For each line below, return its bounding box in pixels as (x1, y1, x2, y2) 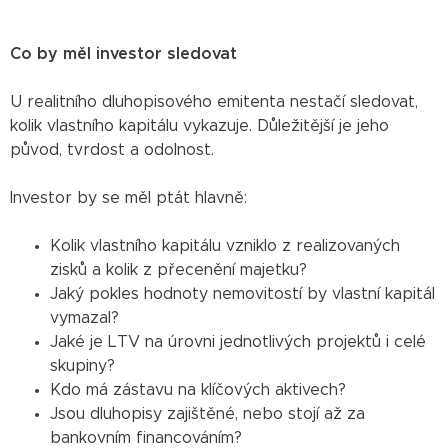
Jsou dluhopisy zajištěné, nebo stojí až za (50, 405, 365, 422)
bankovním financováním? (50, 429, 242, 446)
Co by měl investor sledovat (10, 45, 237, 62)
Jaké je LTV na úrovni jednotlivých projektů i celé (50, 333, 426, 350)
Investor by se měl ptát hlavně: (10, 189, 247, 206)
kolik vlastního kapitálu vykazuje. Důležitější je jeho (10, 117, 389, 134)
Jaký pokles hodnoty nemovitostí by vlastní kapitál (50, 285, 435, 302)
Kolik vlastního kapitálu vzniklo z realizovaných (50, 237, 400, 254)
